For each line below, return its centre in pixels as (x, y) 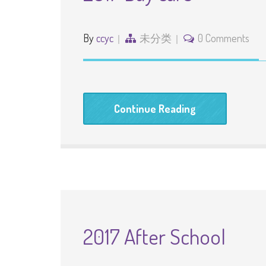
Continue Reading (155, 109)
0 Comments (224, 38)
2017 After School (154, 236)
